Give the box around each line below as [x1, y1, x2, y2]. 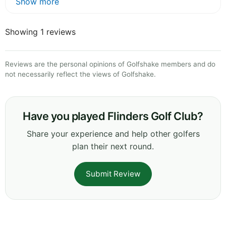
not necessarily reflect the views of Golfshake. [5, 70, 156, 79]
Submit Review [86, 169, 140, 179]
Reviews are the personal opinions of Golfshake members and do [5, 60, 215, 69]
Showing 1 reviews [5, 27, 76, 37]
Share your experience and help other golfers [26, 129, 200, 139]
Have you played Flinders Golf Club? [23, 109, 203, 123]
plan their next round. [72, 141, 154, 152]
